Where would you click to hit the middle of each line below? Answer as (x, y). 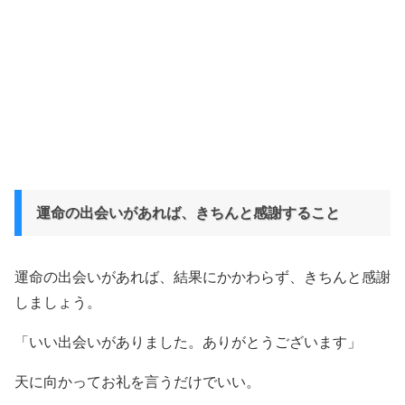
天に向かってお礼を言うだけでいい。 (137, 382)
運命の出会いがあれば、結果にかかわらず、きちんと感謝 (202, 277)
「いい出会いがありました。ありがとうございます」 (188, 342)
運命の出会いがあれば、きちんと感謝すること (188, 213)
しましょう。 (58, 302)
